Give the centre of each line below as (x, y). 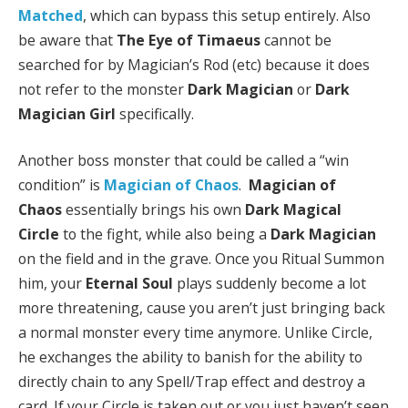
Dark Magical (293, 210)
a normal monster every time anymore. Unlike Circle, (195, 333)
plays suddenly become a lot (270, 284)
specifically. (155, 113)
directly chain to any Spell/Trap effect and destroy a (192, 382)
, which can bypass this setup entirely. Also (227, 15)
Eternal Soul (129, 284)
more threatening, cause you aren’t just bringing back (202, 308)
